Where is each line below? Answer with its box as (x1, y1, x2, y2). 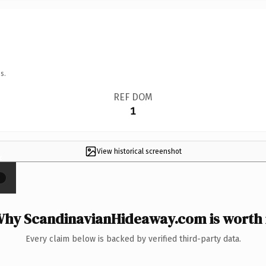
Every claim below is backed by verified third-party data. (25, 233, 241, 244)
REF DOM (113, 91, 153, 103)
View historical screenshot (96, 147, 182, 156)
